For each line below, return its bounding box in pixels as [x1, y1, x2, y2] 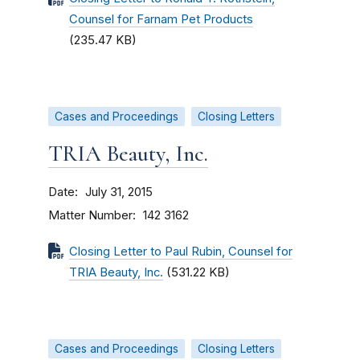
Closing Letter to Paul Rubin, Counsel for [69, 244, 292, 259]
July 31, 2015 [85, 185, 153, 199]
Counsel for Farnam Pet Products [69, 12, 253, 27]
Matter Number [48, 207, 133, 223]
